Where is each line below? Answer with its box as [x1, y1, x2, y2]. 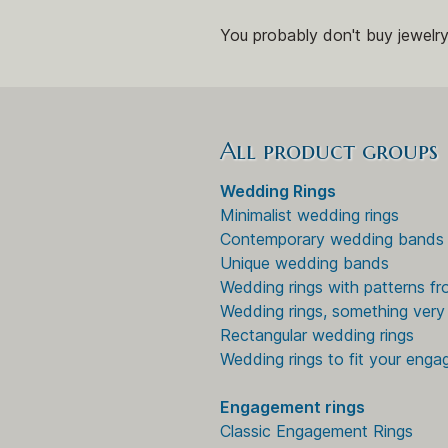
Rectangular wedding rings [220, 325, 414, 346]
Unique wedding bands [220, 253, 389, 274]
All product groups [220, 136, 438, 167]
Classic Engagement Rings [220, 421, 413, 442]
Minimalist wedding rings [220, 205, 399, 226]
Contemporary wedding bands [220, 229, 444, 250]
